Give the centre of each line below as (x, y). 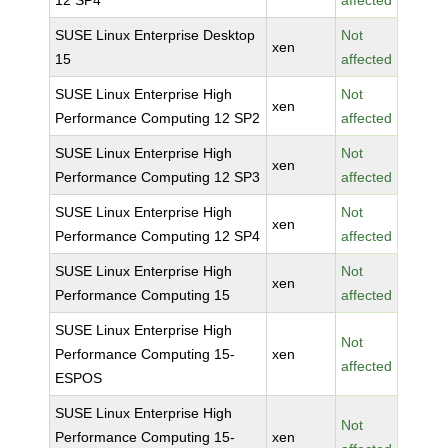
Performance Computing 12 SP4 (158, 236)
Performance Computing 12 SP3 (158, 177)
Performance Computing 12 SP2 (158, 118)
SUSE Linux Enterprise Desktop (155, 35)
